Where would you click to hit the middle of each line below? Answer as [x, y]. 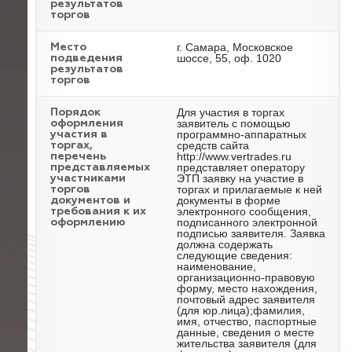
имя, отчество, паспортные [247, 321]
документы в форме [229, 200]
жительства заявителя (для [247, 343]
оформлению [88, 222]
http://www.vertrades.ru [234, 156]
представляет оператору [241, 167]
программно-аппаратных [242, 134]
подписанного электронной [247, 222]
